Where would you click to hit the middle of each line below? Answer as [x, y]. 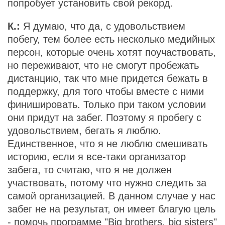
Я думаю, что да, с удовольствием [103, 26]
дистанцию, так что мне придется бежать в [108, 78]
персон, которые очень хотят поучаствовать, [112, 52]
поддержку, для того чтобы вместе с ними [106, 91]
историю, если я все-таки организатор [97, 157]
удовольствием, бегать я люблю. [84, 131]
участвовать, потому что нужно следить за [107, 183]
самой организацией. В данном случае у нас [111, 196]
